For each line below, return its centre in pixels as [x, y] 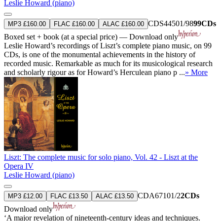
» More [196, 72]
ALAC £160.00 [123, 24]
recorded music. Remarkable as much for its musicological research [108, 63]
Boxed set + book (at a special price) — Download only [91, 37]
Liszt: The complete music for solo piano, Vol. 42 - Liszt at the [101, 157]
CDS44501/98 [171, 23]
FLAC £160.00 [74, 24]
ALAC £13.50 [115, 196]
